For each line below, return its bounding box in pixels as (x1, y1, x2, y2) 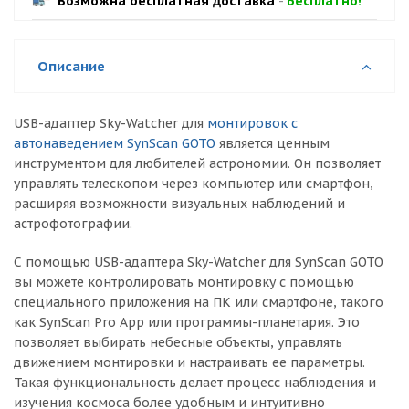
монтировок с (207, 114, 298, 131)
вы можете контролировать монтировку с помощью (14, 273, 354, 290)
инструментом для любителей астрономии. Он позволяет (14, 154, 381, 172)
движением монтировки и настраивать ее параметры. (14, 353, 365, 371)
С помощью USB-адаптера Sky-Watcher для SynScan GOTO (14, 253, 383, 270)
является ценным (215, 134, 330, 152)
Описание (37, 57, 105, 75)
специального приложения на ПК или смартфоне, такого (14, 293, 383, 310)
